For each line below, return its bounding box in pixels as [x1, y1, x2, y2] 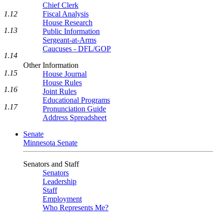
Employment [43, 195, 82, 203]
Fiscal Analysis [43, 10, 89, 18]
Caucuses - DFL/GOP [43, 45, 111, 53]
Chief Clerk [43, 1, 78, 9]
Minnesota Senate [23, 139, 77, 147]
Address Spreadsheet [43, 113, 107, 122]
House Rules [43, 78, 82, 87]
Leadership [43, 177, 77, 186]
